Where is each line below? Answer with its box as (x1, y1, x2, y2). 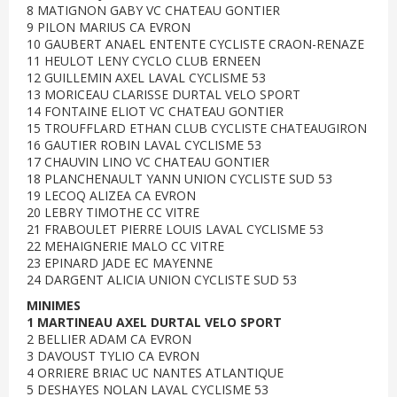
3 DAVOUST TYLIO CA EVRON (27, 347, 199, 364)
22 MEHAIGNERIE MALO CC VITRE (27, 237, 224, 254)
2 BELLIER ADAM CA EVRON (27, 331, 191, 347)
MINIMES (27, 297, 81, 314)
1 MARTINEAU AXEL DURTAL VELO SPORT (27, 314, 282, 331)
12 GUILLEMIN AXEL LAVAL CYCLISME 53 (27, 69, 266, 86)
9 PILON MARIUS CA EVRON (27, 19, 191, 35)
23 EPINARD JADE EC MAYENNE (27, 254, 213, 271)
